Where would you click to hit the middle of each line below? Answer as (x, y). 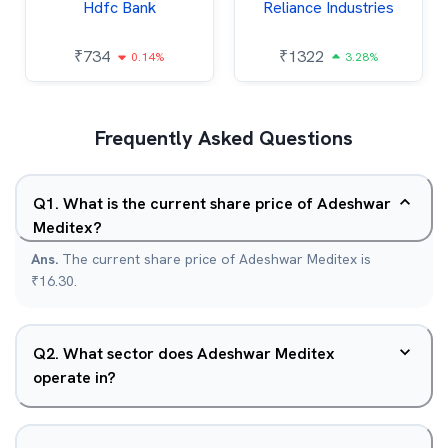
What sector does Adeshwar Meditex (199, 353)
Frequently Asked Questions (224, 138)
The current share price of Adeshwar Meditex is (216, 259)
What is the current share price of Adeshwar (227, 203)
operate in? (74, 377)
